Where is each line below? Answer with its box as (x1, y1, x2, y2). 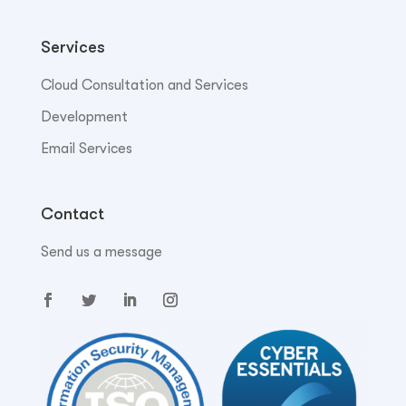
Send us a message (40, 244, 162, 261)
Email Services (40, 140, 132, 157)
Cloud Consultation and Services (40, 76, 248, 93)
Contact (40, 205, 104, 224)
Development (40, 108, 128, 125)
